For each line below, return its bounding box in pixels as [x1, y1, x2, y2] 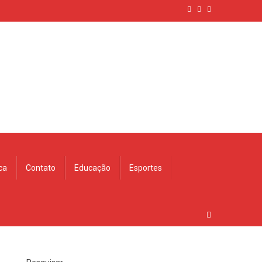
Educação [74, 163, 111, 173]
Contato [26, 163, 56, 173]
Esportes [129, 163, 162, 173]
